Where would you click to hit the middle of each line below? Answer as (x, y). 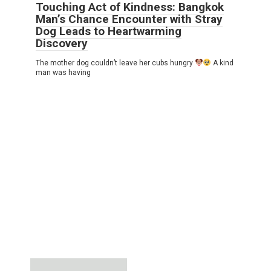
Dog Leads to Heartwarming (109, 31)
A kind (223, 63)
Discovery (62, 43)
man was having (63, 72)
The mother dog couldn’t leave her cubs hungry (115, 63)
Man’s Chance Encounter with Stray (129, 19)
